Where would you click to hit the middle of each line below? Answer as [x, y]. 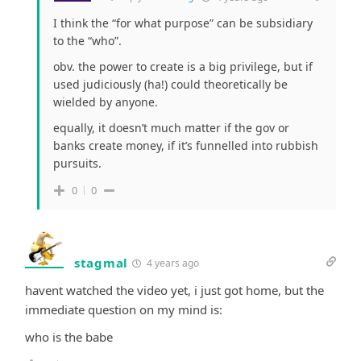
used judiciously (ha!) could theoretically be [170, 85]
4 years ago [171, 263]
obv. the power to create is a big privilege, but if [183, 67]
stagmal [101, 263]
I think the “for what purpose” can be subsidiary [183, 23]
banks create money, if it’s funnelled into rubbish [186, 146]
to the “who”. [87, 41]
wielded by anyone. [106, 102]
